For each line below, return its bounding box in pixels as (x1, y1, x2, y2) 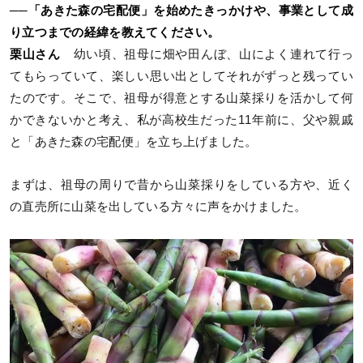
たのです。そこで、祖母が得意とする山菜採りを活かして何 (10, 92, 353, 105)
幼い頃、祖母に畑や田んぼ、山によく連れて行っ (60, 48, 353, 62)
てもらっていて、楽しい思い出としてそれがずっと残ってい (10, 70, 353, 83)
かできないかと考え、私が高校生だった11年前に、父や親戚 (10, 113, 353, 127)
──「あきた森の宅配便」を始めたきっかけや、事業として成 (10, 4, 353, 18)
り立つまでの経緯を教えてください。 (10, 26, 220, 40)
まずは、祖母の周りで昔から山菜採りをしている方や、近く (10, 178, 353, 192)
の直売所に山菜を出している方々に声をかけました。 (10, 200, 307, 214)
